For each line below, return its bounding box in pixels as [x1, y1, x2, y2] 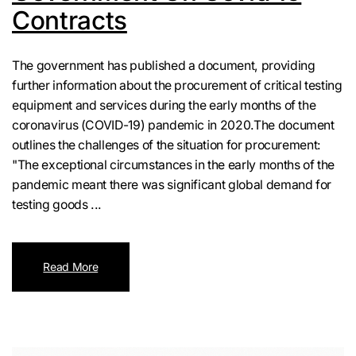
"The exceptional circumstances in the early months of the [12, 157, 335, 173]
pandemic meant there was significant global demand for [12, 177, 332, 193]
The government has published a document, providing [12, 58, 315, 74]
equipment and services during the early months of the [12, 98, 316, 114]
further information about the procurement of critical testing [12, 78, 342, 94]
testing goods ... [12, 197, 103, 213]
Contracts [12, 4, 127, 36]
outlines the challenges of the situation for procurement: [12, 137, 322, 153]
